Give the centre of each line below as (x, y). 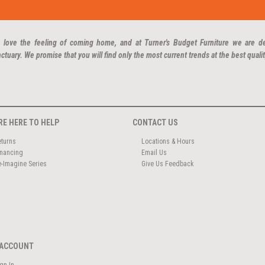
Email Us (154, 152)
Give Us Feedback (167, 164)
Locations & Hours (168, 141)
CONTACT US (155, 123)
